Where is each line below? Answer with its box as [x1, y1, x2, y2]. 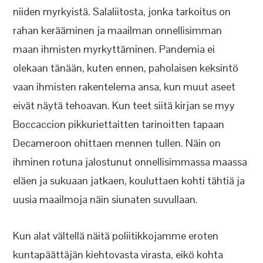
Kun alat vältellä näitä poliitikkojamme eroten [13, 229, 219, 242]
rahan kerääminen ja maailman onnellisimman [13, 23, 222, 37]
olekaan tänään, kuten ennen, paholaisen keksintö [13, 61, 239, 75]
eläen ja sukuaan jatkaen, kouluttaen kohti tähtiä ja [13, 174, 245, 187]
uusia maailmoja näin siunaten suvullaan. [13, 193, 198, 206]
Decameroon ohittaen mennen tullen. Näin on [13, 136, 221, 150]
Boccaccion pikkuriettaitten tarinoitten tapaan [13, 117, 225, 131]
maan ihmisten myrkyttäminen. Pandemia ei [13, 42, 215, 56]
